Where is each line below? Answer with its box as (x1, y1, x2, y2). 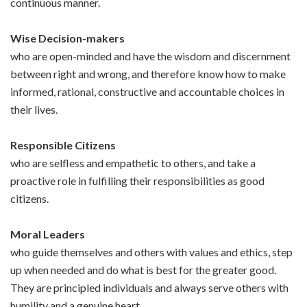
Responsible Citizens (10, 138, 116, 151)
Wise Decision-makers (10, 31, 125, 45)
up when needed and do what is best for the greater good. (10, 262, 276, 276)
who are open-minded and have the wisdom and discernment (10, 49, 291, 62)
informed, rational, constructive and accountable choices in (10, 84, 284, 98)
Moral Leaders (10, 227, 85, 241)
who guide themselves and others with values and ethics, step (10, 245, 293, 258)
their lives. (10, 102, 58, 116)
